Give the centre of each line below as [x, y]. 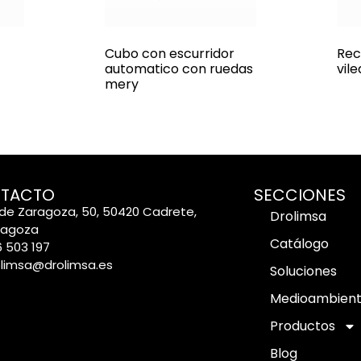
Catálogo [300, 244]
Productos [303, 326]
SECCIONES [300, 195]
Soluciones [304, 272]
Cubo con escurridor [169, 54]
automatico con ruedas [178, 69]
